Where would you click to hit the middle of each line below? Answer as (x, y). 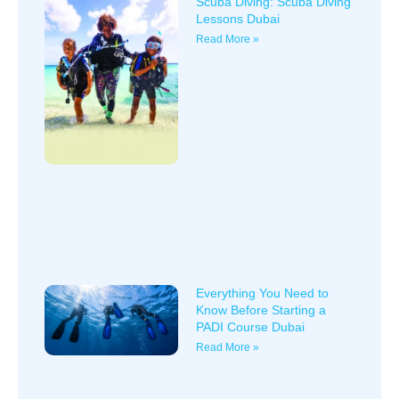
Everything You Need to (262, 293)
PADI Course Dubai (250, 326)
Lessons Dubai (237, 19)
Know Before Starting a (261, 309)
